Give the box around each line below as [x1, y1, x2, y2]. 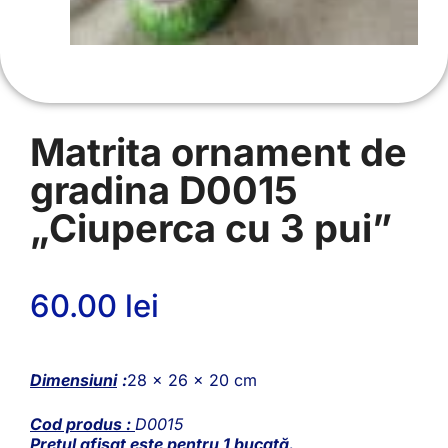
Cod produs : [30, 414, 135, 435]
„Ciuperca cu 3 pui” [30, 204, 392, 251]
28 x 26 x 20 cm [127, 370, 257, 391]
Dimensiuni [30, 370, 117, 391]
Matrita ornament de [30, 128, 407, 175]
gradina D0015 [30, 166, 298, 213]
